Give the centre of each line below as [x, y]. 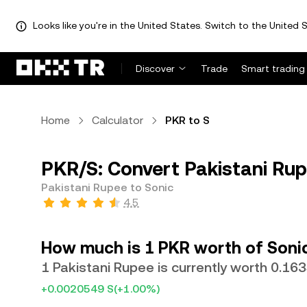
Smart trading [273, 69]
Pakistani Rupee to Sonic [107, 187]
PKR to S [187, 120]
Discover [155, 69]
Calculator [118, 120]
